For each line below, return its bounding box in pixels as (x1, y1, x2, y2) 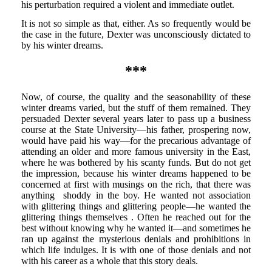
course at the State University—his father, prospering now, (21, 124, 251, 135)
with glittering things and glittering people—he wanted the (21, 201, 251, 212)
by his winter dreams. (21, 40, 103, 51)
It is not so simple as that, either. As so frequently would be (21, 18, 251, 29)
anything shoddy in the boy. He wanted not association (21, 190, 251, 201)
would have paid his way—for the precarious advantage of (21, 135, 251, 146)
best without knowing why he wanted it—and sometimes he (21, 223, 251, 234)
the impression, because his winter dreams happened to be (21, 168, 251, 179)
